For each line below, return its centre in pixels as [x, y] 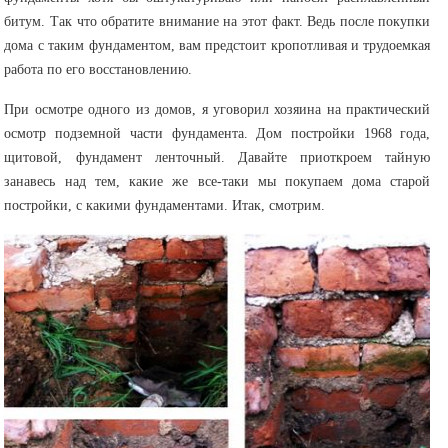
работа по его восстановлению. [98, 69]
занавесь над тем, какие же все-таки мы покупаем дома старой [217, 181]
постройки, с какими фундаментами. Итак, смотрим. [165, 205]
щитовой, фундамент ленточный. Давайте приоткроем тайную [217, 157]
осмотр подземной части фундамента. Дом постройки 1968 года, [217, 133]
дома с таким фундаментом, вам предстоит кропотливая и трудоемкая [217, 45]
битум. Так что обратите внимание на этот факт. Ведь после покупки [217, 21]
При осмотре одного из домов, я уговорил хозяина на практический [217, 109]
